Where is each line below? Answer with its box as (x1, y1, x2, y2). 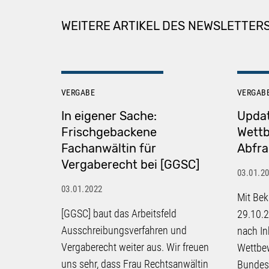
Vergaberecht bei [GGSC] (61, 157, 199, 172)
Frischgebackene (61, 124, 157, 139)
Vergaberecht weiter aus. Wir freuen (61, 240, 209, 253)
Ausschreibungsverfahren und (61, 223, 187, 237)
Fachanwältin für (61, 141, 156, 156)
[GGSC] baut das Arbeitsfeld (61, 207, 177, 220)
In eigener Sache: (61, 108, 157, 123)
